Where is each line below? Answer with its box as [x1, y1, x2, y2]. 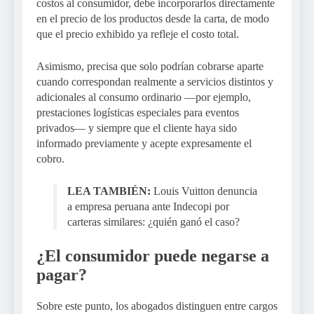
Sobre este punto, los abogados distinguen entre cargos [36, 299, 278, 312]
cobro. [36, 152, 64, 165]
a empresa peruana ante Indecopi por [67, 200, 229, 212]
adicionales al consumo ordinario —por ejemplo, [36, 90, 251, 103]
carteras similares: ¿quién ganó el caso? [67, 215, 240, 228]
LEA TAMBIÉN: [67, 184, 153, 197]
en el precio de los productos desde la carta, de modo [36, 12, 269, 25]
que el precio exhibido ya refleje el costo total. [36, 27, 239, 40]
